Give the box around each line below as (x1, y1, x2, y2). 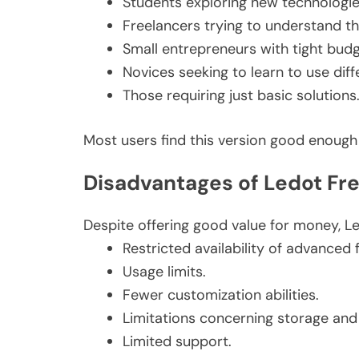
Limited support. (123, 332, 232, 352)
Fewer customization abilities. (123, 285, 319, 305)
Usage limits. (123, 262, 206, 282)
